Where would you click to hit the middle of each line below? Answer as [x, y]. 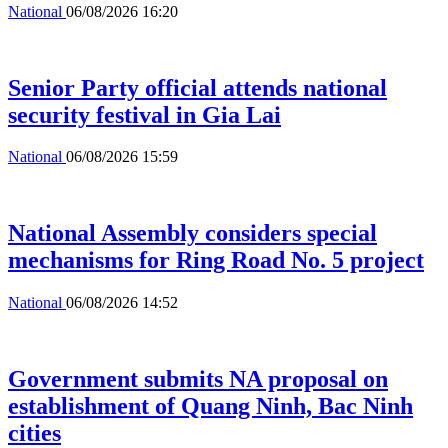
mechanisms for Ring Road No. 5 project [216, 260]
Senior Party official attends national [197, 87]
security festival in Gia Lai [144, 114]
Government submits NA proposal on [198, 379]
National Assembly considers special [192, 233]
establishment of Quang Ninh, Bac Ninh [210, 406]
